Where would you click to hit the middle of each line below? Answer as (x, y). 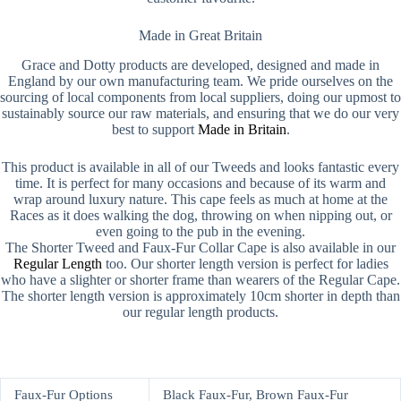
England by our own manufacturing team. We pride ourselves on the (200, 81)
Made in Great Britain (200, 36)
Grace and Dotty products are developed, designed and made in (200, 64)
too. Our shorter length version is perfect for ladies (245, 263)
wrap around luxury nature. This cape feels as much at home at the (200, 199)
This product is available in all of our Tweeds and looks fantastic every (200, 166)
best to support (154, 129)
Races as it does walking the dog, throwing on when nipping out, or (200, 215)
